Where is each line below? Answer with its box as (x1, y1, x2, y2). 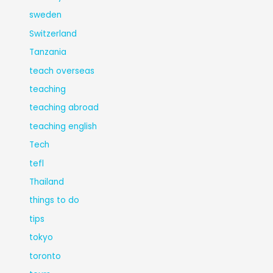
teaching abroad (29, 102, 99, 114)
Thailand (29, 175, 65, 188)
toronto (29, 250, 62, 262)
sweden (29, 9, 62, 21)
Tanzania (29, 46, 67, 58)
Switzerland (29, 27, 77, 40)
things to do (29, 194, 80, 207)
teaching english (29, 120, 97, 132)
